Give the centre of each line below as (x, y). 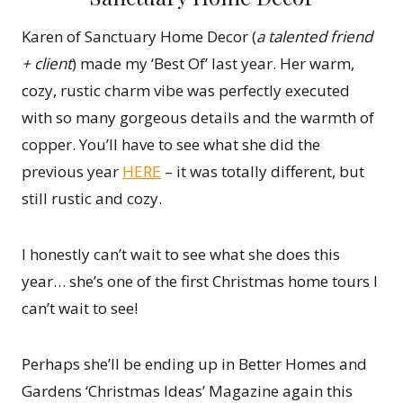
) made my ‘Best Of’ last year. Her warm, (213, 64)
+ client (47, 64)
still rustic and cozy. (92, 199)
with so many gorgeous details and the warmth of (198, 118)
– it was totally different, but (263, 172)
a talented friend (314, 37)
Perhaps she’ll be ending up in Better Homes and (194, 364)
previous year (72, 172)
